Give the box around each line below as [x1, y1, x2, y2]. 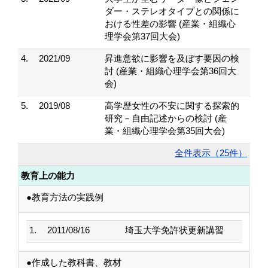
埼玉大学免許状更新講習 [124, 225, 224, 235]
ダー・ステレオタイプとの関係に [105, 6, 239, 16]
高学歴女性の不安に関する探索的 [105, 100, 239, 111]
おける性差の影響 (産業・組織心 [105, 19, 236, 29]
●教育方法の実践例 [26, 191, 103, 202]
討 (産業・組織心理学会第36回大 [105, 66, 236, 76]
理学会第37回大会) [105, 31, 180, 41]
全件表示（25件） [175, 148, 247, 158]
